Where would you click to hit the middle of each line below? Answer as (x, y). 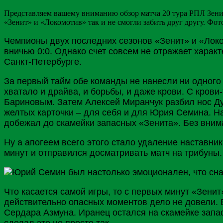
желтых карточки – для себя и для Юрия (90, 112)
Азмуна (58, 212)
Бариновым (28, 102)
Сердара (24, 212)
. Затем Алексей (87, 102)
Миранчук (143, 102)
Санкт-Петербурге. (43, 61)
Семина (192, 112)
